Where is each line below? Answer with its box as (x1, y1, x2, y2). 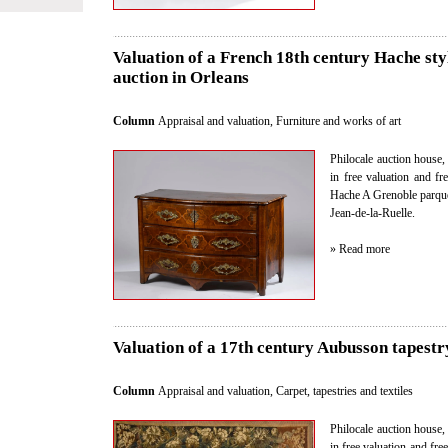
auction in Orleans (113, 68, 249, 88)
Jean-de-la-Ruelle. (330, 206, 415, 221)
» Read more (330, 242, 390, 257)
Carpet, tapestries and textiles (276, 383, 413, 398)
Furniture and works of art (276, 114, 401, 129)
